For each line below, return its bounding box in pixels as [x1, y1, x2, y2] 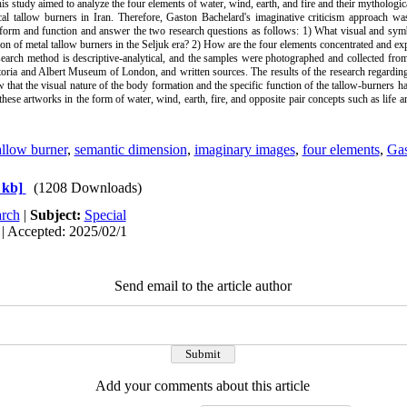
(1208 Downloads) [33, 180, 142, 195]
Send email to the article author [114, 278, 292, 293]
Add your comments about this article [95, 378, 310, 393]
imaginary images [194, 142, 295, 157]
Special [84, 207, 126, 223]
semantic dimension [74, 142, 187, 157]
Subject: [29, 207, 84, 223]
